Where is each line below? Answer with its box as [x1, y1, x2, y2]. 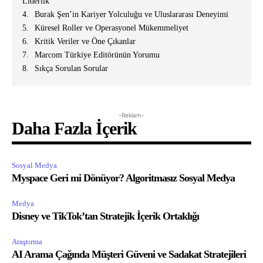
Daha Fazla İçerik [12, 119, 137, 139]
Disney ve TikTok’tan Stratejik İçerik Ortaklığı [12, 210, 199, 222]
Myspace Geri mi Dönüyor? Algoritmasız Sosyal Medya [12, 172, 235, 184]
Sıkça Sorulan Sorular [35, 64, 108, 73]
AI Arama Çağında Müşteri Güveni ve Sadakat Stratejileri [12, 248, 246, 261]
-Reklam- [119, 112, 144, 119]
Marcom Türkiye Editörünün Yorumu [35, 50, 160, 60]
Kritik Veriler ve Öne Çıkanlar [35, 37, 136, 46]
